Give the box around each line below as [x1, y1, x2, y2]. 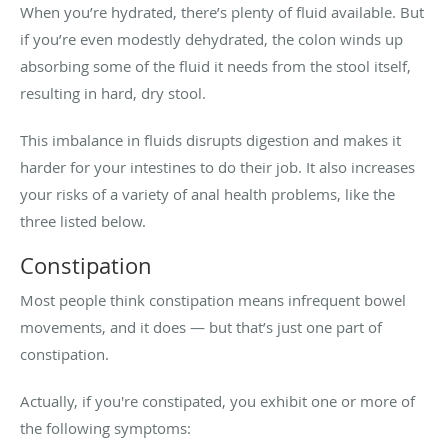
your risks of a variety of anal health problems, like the [20, 183, 395, 204]
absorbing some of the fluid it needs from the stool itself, [20, 55, 411, 76]
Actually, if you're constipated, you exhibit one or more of [20, 390, 415, 411]
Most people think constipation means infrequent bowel [20, 289, 406, 310]
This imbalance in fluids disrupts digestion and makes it [20, 129, 401, 150]
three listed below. [20, 210, 146, 231]
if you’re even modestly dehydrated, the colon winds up [20, 28, 403, 49]
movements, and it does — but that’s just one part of [20, 316, 382, 337]
